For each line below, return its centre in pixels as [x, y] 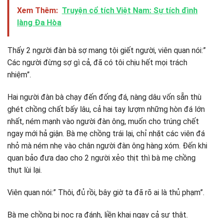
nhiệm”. [19, 75]
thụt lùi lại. [25, 170]
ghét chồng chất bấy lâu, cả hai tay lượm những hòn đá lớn [106, 109]
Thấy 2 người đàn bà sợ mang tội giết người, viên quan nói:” [107, 51]
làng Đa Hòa [39, 23]
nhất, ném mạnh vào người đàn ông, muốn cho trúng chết [103, 121]
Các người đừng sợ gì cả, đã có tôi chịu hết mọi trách [97, 63]
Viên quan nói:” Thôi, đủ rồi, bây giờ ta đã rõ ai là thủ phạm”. [106, 192]
